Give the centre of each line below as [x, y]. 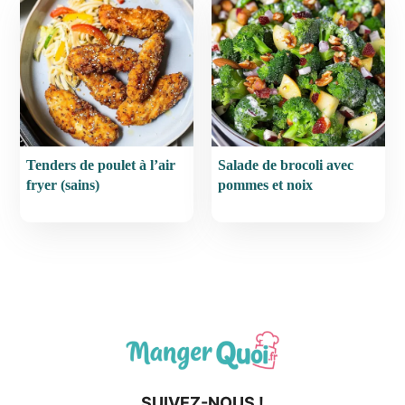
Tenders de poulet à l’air [101, 165]
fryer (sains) [63, 185]
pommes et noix [265, 185]
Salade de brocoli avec [286, 165]
